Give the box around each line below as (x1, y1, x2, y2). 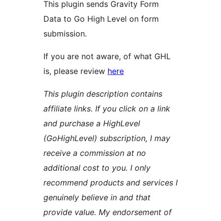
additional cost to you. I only (43, 163, 150, 173)
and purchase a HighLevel (43, 118, 140, 129)
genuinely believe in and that (43, 192, 150, 203)
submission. (43, 29, 87, 39)
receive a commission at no (43, 148, 146, 158)
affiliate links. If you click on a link (43, 104, 170, 114)
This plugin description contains (43, 89, 162, 99)
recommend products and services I (43, 178, 178, 188)
